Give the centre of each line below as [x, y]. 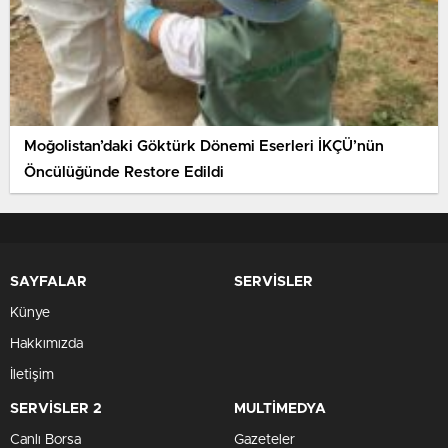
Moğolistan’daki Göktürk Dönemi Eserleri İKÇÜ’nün [204, 146]
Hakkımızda [46, 344]
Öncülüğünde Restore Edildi [124, 172]
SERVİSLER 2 [56, 409]
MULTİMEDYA [280, 409]
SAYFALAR [48, 282]
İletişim [32, 375]
